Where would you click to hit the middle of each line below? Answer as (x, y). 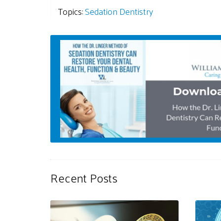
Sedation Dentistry (119, 11)
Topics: (72, 11)
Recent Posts (84, 178)
